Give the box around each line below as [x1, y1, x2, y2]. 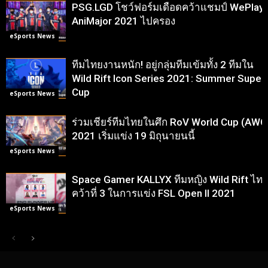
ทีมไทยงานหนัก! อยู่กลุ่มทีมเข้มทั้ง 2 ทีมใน [72, 58, 254, 71]
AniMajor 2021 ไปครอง [72, 14, 175, 27]
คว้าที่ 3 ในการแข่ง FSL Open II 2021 [72, 187, 236, 199]
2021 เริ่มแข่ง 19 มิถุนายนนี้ [72, 129, 195, 142]
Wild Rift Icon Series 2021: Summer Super [72, 72, 265, 84]
